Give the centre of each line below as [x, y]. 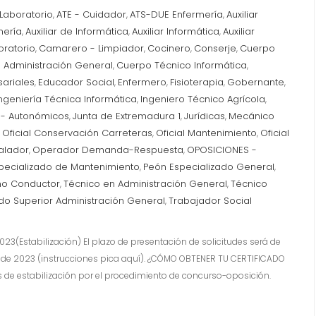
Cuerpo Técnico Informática [182, 65]
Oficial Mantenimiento [206, 133]
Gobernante [256, 82]
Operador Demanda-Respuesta [108, 150]
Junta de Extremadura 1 [127, 116]
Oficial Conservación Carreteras [77, 133]
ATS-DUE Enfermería [176, 14]
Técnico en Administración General [145, 184]
